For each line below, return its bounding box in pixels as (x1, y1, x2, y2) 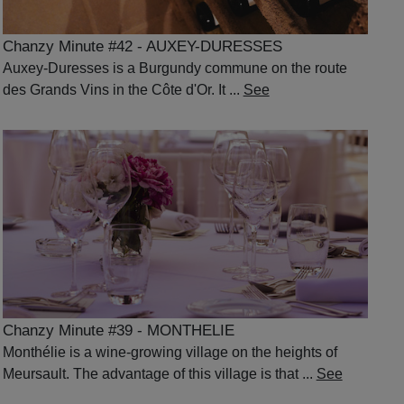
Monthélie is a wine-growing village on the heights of (2, 344, 337, 360)
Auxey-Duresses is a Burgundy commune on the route (2, 60, 347, 76)
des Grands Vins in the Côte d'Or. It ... (2, 81, 243, 97)
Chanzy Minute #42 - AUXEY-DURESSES (2, 37, 282, 55)
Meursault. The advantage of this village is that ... (2, 365, 317, 381)
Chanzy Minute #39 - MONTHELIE (2, 321, 234, 339)
